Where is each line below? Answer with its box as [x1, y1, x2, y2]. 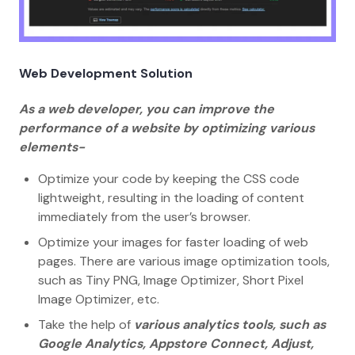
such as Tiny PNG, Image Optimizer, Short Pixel [38, 272, 303, 289]
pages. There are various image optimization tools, [38, 253, 330, 270]
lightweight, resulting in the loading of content [38, 189, 304, 207]
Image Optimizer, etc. [38, 291, 162, 308]
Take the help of [38, 316, 131, 334]
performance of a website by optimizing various [19, 120, 315, 137]
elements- [19, 139, 88, 156]
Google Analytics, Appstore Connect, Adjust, [38, 335, 314, 353]
